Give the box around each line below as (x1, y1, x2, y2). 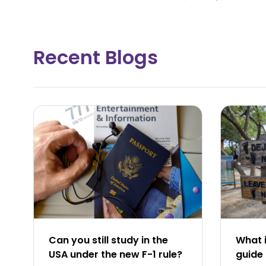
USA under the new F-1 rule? (48, 247, 182, 261)
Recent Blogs (33, 44, 158, 71)
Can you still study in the (48, 233, 168, 247)
